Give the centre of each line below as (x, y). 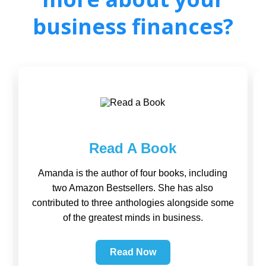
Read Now (133, 252)
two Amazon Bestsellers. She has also (133, 188)
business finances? (133, 26)
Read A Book (133, 148)
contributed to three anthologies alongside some (133, 202)
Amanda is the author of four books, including (133, 173)
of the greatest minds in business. (133, 217)
